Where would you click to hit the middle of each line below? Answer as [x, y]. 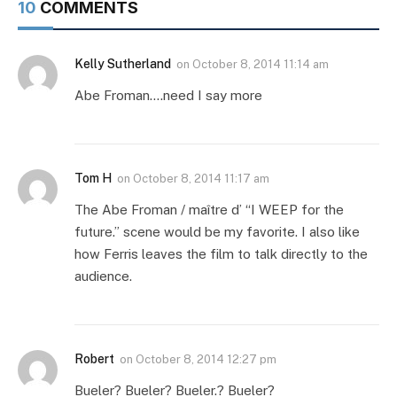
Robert [94, 359]
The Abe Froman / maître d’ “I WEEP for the [209, 210]
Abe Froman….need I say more [168, 96]
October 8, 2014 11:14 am [261, 65]
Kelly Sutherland [123, 64]
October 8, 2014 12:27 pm [206, 360]
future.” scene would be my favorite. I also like [217, 232]
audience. [103, 276]
